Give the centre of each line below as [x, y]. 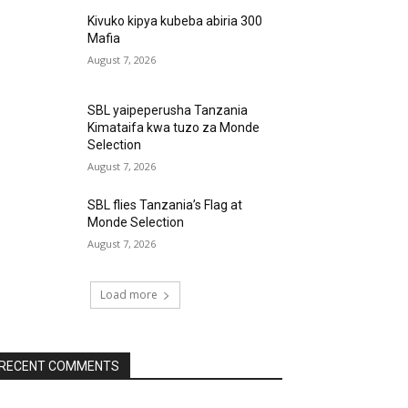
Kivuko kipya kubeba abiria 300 [175, 21]
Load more [128, 295]
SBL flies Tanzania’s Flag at [165, 205]
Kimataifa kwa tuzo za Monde [174, 128]
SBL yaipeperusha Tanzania [168, 111]
